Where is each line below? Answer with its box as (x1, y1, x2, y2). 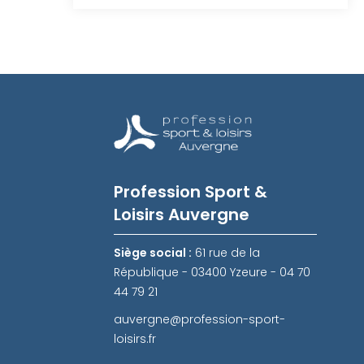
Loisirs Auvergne (114, 203, 249, 226)
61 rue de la (192, 245, 260, 261)
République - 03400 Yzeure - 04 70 (114, 264, 310, 280)
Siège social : (114, 245, 192, 261)
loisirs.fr (114, 331, 156, 347)
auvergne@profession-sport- (114, 311, 285, 327)
